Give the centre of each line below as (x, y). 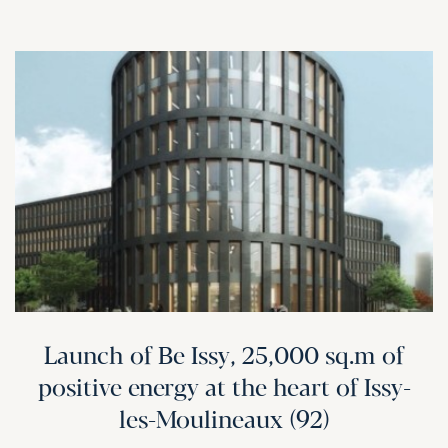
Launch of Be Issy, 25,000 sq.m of (224, 357)
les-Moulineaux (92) (224, 421)
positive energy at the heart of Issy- (224, 389)
